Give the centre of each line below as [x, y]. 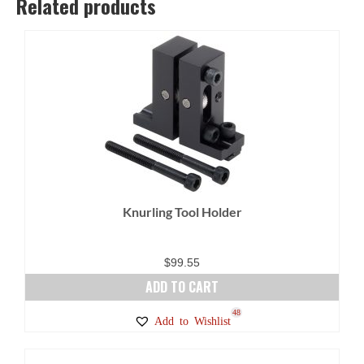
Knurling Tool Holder [182, 211]
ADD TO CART [182, 286]
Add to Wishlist [192, 320]
